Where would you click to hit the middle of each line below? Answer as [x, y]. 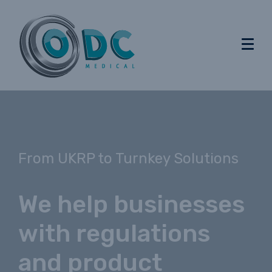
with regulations [114, 233]
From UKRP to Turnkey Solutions [128, 158]
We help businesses [131, 204]
